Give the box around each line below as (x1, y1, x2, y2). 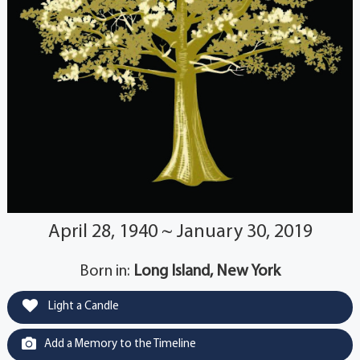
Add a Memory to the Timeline (43, 337, 196, 350)
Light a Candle (45, 300, 119, 313)
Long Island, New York (133, 263, 280, 280)
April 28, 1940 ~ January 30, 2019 (47, 222, 313, 242)
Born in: (80, 263, 133, 280)
